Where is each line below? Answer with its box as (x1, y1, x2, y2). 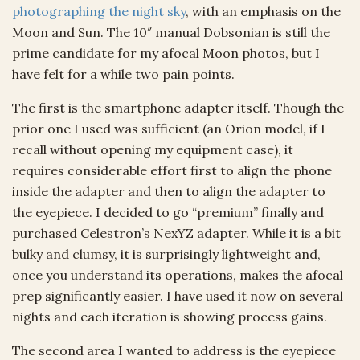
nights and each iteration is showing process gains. (12, 308, 327, 325)
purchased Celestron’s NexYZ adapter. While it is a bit (12, 224, 341, 241)
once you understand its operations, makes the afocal (12, 266, 343, 283)
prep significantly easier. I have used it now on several (12, 287, 343, 304)
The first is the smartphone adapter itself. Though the (12, 99, 344, 116)
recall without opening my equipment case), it (12, 141, 293, 157)
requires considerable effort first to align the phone (12, 162, 332, 178)
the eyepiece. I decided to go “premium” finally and (12, 203, 324, 220)
